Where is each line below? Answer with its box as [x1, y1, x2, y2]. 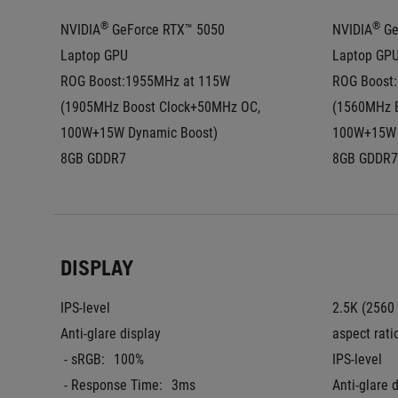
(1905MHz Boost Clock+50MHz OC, [60, 99, 260, 115]
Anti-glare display [60, 325, 161, 342]
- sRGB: [64, 351, 105, 368]
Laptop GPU [60, 47, 128, 64]
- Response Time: [64, 377, 163, 394]
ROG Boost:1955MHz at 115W [60, 73, 230, 90]
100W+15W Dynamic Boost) [60, 124, 218, 141]
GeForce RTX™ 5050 [108, 21, 225, 38]
